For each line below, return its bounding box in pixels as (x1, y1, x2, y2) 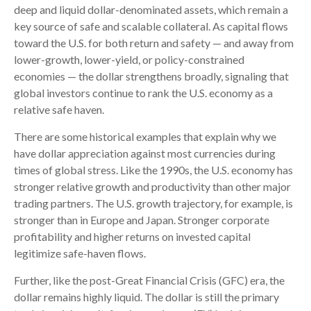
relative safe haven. (14, 103, 104, 117)
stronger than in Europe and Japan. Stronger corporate (14, 213, 269, 227)
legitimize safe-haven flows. (14, 246, 146, 260)
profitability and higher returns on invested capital (14, 230, 251, 244)
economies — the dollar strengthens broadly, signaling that (14, 69, 289, 83)
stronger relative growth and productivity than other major (14, 180, 291, 194)
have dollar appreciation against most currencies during (14, 146, 276, 160)
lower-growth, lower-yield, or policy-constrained (14, 53, 244, 67)
